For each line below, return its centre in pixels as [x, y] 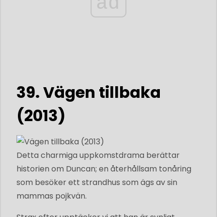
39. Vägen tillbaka [89, 92]
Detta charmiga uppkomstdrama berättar [98, 155]
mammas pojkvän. [52, 196]
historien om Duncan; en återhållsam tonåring [104, 169]
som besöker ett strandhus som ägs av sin [97, 182]
